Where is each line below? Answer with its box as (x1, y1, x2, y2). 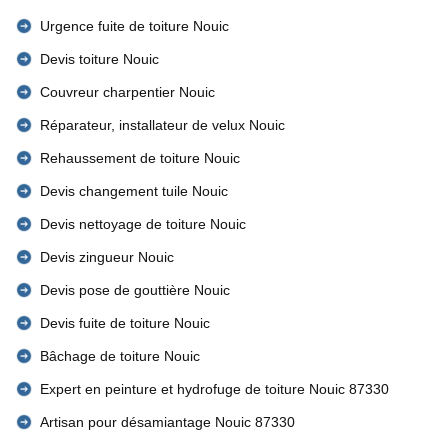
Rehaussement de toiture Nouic (40, 150, 240, 166)
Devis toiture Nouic (40, 51, 159, 67)
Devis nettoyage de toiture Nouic (40, 216, 246, 232)
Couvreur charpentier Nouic (40, 84, 215, 100)
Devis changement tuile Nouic (40, 183, 228, 199)
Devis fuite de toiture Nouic (40, 315, 210, 331)
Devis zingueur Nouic (40, 249, 174, 265)
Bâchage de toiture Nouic (40, 348, 200, 364)
